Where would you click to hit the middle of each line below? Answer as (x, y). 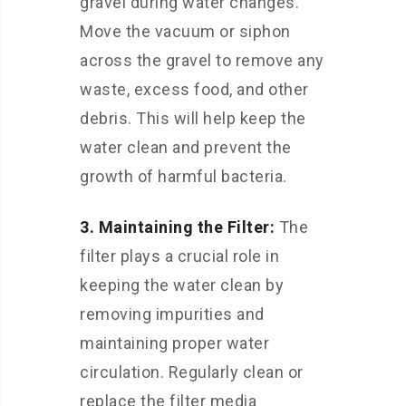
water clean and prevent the (186, 147)
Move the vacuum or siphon (185, 31)
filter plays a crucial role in (179, 256)
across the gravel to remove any (202, 60)
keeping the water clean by (182, 285)
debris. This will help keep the (193, 118)
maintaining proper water (174, 343)
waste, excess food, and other (194, 89)
